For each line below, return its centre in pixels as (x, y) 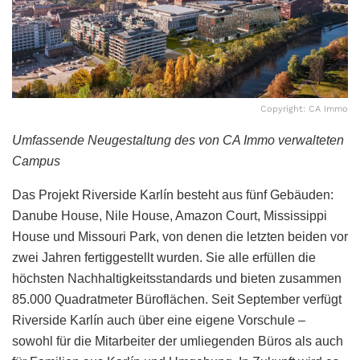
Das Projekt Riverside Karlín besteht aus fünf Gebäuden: (173, 194)
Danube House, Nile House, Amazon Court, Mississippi (170, 215)
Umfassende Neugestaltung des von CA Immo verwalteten (178, 140)
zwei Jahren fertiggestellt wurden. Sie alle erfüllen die (164, 257)
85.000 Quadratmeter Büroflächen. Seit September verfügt (177, 299)
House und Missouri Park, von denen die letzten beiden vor (180, 236)
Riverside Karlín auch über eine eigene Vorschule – (159, 320)
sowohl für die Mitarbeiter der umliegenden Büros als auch (178, 341)
